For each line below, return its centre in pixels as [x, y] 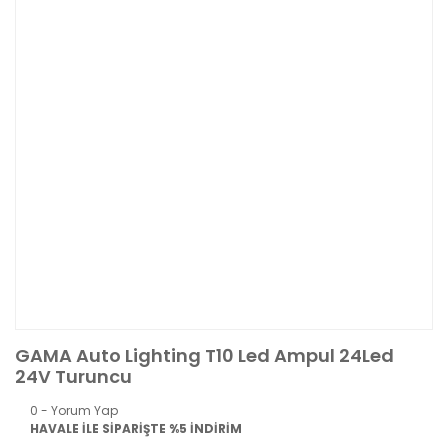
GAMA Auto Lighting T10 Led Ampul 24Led [204, 355]
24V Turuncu [73, 376]
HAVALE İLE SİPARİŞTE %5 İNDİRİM [136, 428]
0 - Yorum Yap [74, 410]
